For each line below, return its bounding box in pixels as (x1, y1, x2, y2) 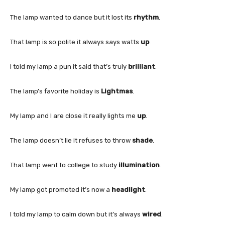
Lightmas (101, 87, 133, 95)
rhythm (134, 13, 159, 21)
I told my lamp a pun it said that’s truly (10, 62, 128, 70)
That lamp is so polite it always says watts (10, 38, 141, 46)
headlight (111, 185, 145, 193)
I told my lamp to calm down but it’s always (10, 210, 142, 218)
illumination (119, 161, 160, 169)
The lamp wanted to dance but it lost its (10, 13, 134, 21)
